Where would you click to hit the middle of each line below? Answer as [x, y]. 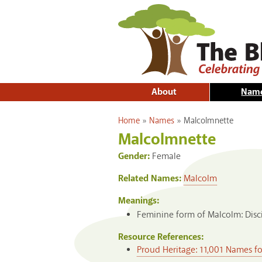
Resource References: [162, 237]
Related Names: [151, 179]
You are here [142, 116]
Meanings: [139, 201]
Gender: [135, 157]
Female [166, 157]
